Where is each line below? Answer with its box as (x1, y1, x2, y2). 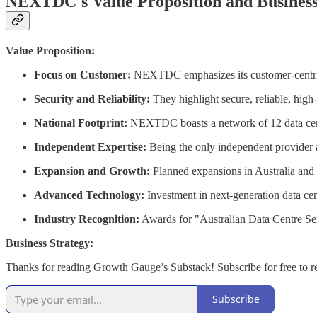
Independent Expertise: (34, 140, 146, 153)
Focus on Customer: (34, 68, 131, 81)
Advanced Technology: (34, 188, 144, 201)
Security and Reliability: (34, 92, 150, 105)
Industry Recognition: (34, 212, 139, 225)
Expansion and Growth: (34, 164, 150, 177)
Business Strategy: (6, 236, 93, 249)
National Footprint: (34, 116, 127, 129)
